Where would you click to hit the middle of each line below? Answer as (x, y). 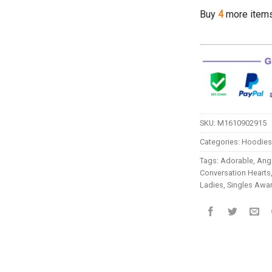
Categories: (220, 142)
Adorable (236, 161)
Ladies (211, 185)
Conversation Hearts (235, 173)
